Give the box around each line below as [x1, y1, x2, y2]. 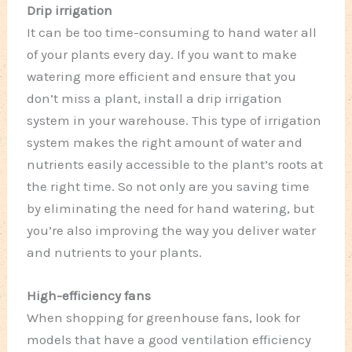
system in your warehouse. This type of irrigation [27, 112, 322, 129]
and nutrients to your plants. [27, 244, 203, 261]
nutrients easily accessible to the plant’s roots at [27, 156, 324, 173]
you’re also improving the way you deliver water [27, 222, 317, 239]
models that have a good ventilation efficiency [27, 332, 312, 348]
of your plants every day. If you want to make [27, 46, 298, 63]
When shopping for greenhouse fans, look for [27, 310, 301, 326]
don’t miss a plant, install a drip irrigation [27, 90, 283, 107]
